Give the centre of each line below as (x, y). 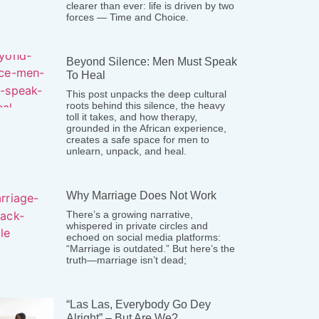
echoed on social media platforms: (144, 237)
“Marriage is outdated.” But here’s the (151, 249)
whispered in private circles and (137, 226)
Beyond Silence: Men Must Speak (152, 62)
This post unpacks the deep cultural (147, 94)
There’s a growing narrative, (130, 214)
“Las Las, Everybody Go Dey (139, 304)
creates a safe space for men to (138, 140)
